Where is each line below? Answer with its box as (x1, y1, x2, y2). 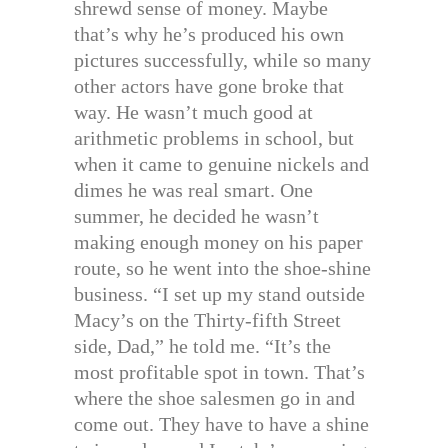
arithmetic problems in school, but (74, 127, 354, 150)
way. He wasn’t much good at (74, 101, 313, 124)
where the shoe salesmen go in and (74, 387, 355, 410)
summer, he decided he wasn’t (74, 205, 319, 228)
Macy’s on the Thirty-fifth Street (74, 309, 341, 332)
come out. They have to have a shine (74, 413, 369, 436)
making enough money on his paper (74, 231, 363, 254)
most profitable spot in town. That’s (74, 361, 365, 384)
